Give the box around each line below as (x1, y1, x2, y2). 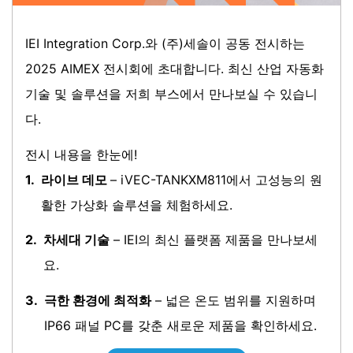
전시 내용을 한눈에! (25, 146, 137, 162)
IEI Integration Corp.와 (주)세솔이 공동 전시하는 (25, 35, 305, 51)
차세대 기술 (43, 232, 110, 248)
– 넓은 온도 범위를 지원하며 (151, 292, 316, 309)
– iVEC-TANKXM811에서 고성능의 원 (110, 171, 322, 188)
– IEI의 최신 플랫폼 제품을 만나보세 (110, 232, 318, 248)
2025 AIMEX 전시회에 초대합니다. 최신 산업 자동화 (25, 60, 324, 76)
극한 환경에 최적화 (44, 292, 151, 309)
